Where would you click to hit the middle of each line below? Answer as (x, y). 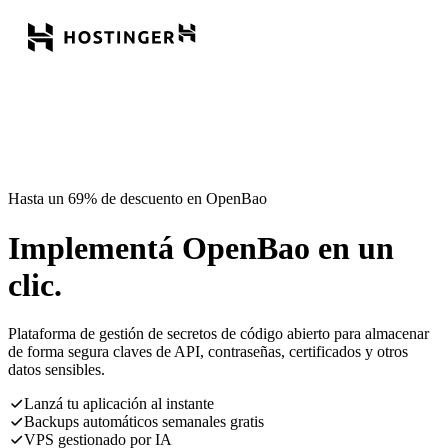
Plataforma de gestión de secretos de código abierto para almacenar (218, 334)
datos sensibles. (56, 370)
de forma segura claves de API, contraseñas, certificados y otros (208, 352)
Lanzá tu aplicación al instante (119, 404)
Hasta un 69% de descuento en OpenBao (137, 199)
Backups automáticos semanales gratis (144, 422)
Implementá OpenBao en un (201, 247)
